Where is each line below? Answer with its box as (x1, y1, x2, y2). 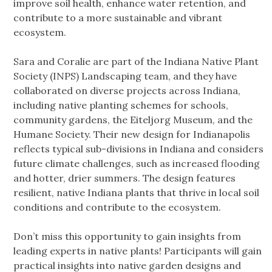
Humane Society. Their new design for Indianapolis (13, 128, 250, 141)
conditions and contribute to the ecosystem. (13, 201, 221, 214)
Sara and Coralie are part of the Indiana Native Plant (13, 55, 259, 68)
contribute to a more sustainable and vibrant (13, 12, 222, 24)
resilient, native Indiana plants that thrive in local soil (13, 186, 259, 199)
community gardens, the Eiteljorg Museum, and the (13, 114, 253, 126)
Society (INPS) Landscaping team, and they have (13, 70, 237, 83)
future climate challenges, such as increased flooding (13, 157, 260, 170)
